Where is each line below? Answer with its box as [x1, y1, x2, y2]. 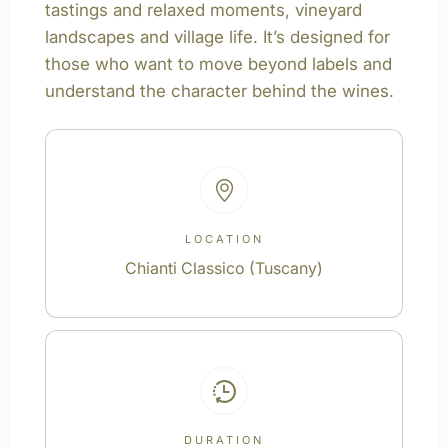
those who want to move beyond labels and [45, 54, 392, 74]
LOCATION [184, 232, 264, 246]
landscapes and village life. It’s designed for [45, 27, 390, 47]
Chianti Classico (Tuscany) [125, 258, 323, 278]
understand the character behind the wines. [45, 81, 394, 101]
